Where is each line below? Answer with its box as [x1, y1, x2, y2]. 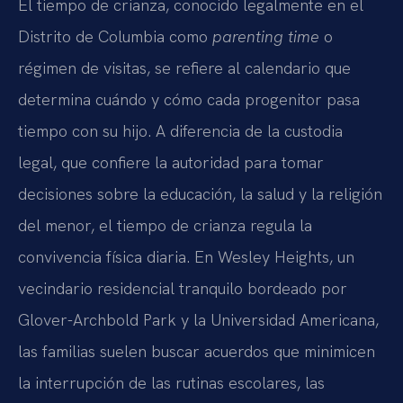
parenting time [212, 25, 319, 47]
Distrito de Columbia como [18, 25, 212, 47]
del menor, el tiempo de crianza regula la [18, 214, 312, 236]
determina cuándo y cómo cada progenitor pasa [18, 88, 360, 110]
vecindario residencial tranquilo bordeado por [18, 277, 347, 299]
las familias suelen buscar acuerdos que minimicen [18, 340, 375, 362]
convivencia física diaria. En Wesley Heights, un [18, 246, 354, 267]
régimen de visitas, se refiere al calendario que [18, 57, 351, 78]
